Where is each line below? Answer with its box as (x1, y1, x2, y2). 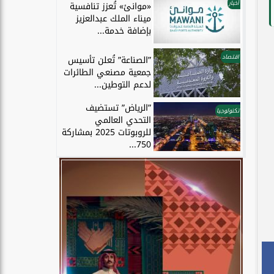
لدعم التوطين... (94, 76, 151, 94)
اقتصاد (222, 51, 239, 63)
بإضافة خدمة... (97, 23, 151, 40)
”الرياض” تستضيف (86, 100, 151, 117)
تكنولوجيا (217, 105, 239, 117)
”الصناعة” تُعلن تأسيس (68, 52, 151, 69)
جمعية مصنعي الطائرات (64, 64, 151, 81)
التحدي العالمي (95, 112, 151, 129)
